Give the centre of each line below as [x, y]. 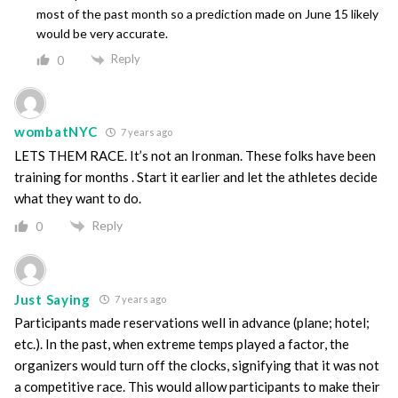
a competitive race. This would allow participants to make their [197, 387]
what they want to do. [78, 198]
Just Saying [52, 299]
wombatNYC [56, 132]
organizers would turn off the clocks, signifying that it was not [197, 366]
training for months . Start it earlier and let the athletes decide [196, 176]
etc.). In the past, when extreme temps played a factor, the [182, 344]
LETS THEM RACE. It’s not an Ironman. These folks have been [195, 155]
